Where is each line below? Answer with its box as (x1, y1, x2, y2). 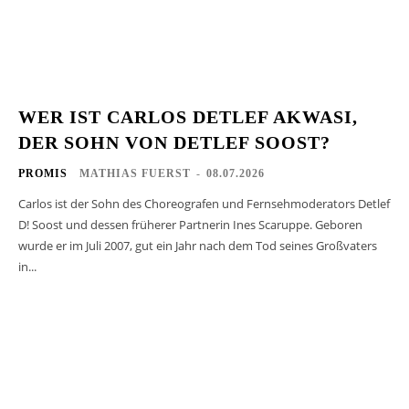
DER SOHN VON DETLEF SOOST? (18, 131, 330, 152)
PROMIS (18, 166, 68, 180)
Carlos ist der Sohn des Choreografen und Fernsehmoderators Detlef (18, 194, 390, 212)
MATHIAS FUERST (79, 166, 191, 180)
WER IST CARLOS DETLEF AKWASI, (18, 106, 358, 127)
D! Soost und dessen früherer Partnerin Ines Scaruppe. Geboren (18, 215, 362, 233)
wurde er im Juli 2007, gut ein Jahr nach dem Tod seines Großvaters (18, 236, 377, 254)
